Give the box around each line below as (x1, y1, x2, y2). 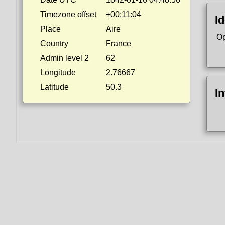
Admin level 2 (40, 54, 89, 62)
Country (40, 39, 68, 48)
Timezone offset (40, 10, 96, 19)
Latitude (40, 83, 69, 91)
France (106, 39, 131, 48)
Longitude (40, 68, 76, 77)
